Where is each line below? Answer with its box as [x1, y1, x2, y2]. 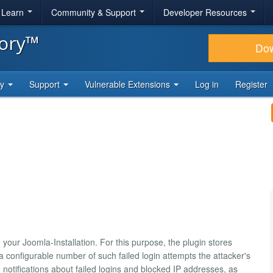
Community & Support [51, 6, 138, 18]
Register [235, 78, 268, 90]
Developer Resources [163, 6, 249, 18]
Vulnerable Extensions [85, 78, 172, 90]
